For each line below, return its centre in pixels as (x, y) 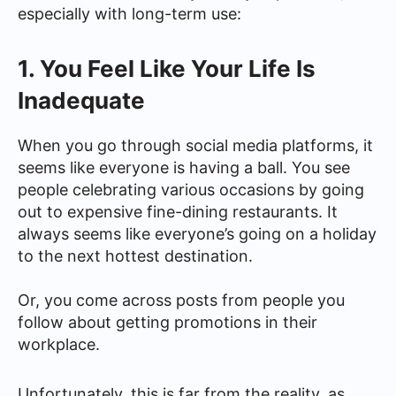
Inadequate (81, 100)
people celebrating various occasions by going (191, 189)
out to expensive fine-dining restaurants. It (178, 211)
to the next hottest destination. (135, 255)
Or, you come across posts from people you (181, 300)
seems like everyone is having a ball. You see (184, 167)
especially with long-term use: (129, 14)
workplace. (59, 344)
